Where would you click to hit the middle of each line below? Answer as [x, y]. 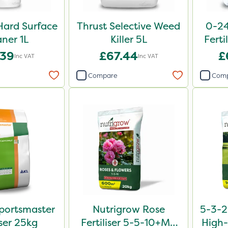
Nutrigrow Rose [129, 209]
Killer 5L [129, 39]
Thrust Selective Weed [129, 26]
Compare [103, 75]
